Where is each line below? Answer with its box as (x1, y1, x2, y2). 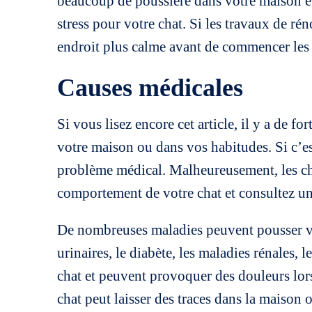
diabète (130, 244, 172, 261)
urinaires (57, 244, 109, 261)
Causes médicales (57, 74, 243, 102)
